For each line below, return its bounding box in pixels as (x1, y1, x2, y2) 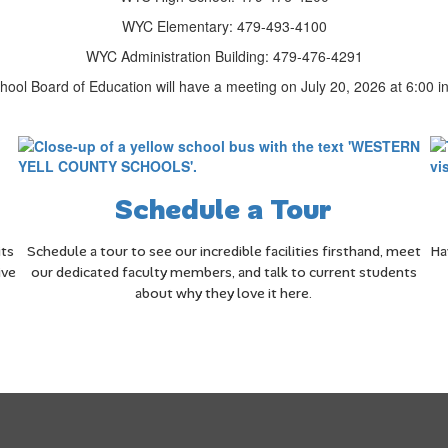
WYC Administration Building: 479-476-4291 (85, 46, 363, 66)
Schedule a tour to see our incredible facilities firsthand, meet (26, 242, 421, 260)
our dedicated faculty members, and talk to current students (30, 263, 417, 281)
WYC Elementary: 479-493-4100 (121, 16, 327, 36)
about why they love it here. (135, 284, 313, 302)
